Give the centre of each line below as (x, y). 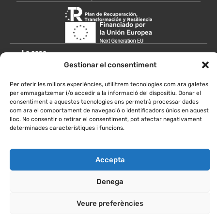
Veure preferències (110, 203)
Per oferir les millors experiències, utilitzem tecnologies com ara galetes (109, 84)
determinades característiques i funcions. (67, 128)
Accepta (110, 160)
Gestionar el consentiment (110, 65)
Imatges (35, 124)
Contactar (39, 178)
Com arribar (41, 142)
